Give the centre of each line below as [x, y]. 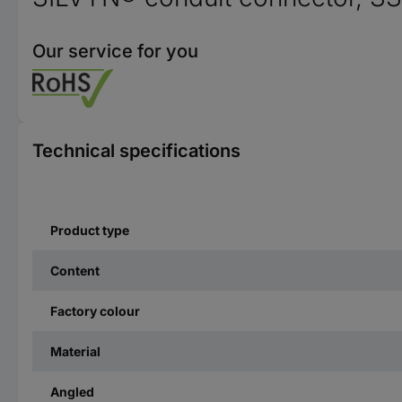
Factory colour [95, 311]
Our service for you [115, 51]
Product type [90, 230]
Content [75, 271]
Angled [72, 392]
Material [75, 351]
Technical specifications [136, 151]
